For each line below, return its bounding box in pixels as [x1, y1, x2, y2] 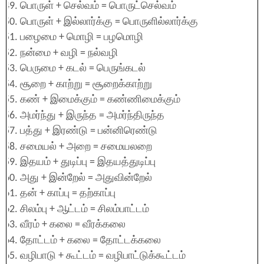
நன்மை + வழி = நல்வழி [20, 47, 118, 59]
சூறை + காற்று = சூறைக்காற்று [20, 78, 152, 90]
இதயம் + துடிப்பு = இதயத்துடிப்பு [20, 157, 156, 168]
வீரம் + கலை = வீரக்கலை [20, 219, 126, 230]
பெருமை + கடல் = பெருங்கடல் [20, 63, 146, 74]
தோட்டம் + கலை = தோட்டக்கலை [20, 235, 161, 246]
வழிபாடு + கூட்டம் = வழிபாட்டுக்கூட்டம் [20, 250, 186, 262]
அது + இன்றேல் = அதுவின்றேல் [20, 172, 152, 184]
